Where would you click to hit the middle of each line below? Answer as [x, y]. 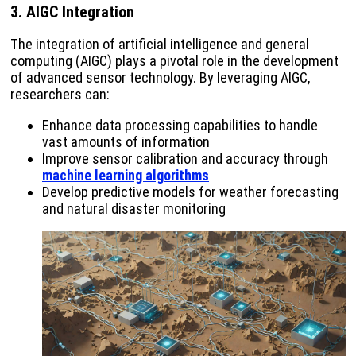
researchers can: [60, 95]
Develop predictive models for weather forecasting [190, 192]
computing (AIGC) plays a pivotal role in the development [174, 61]
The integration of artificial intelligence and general [160, 44]
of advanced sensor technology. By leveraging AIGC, [160, 78]
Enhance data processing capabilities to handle [180, 126]
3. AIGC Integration [72, 12]
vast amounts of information [126, 142]
